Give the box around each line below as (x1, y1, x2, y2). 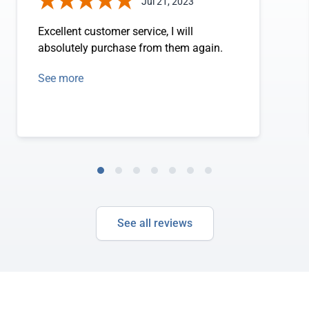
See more (38, 72, 84, 85)
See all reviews (117, 217, 192, 230)
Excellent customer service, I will (38, 25, 194, 38)
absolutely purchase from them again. (38, 41, 223, 54)
